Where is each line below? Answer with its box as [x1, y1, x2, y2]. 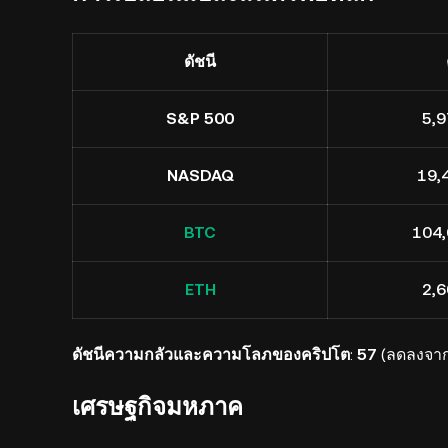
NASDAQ [166, 166, 234, 185]
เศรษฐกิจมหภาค [72, 393, 243, 421]
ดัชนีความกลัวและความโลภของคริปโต [72, 345, 350, 364]
